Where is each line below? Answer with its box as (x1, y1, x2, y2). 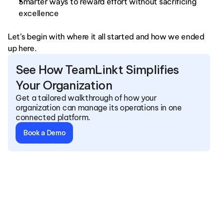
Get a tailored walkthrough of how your (16, 93, 157, 103)
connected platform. (16, 112, 91, 122)
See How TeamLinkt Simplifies (16, 62, 179, 77)
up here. (8, 43, 37, 53)
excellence (18, 8, 59, 18)
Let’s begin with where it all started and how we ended (8, 32, 204, 41)
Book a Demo (23, 128, 66, 137)
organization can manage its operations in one (16, 103, 182, 112)
